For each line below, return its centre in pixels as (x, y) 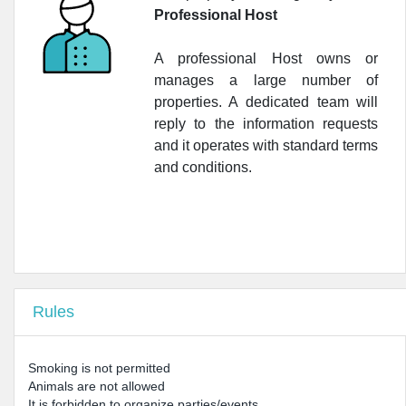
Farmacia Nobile (86, 17)
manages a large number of (266, 80)
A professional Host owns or (266, 58)
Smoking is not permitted (99, 368)
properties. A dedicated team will (266, 102)
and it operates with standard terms (266, 145)
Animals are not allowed (97, 386)
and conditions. (203, 167)
